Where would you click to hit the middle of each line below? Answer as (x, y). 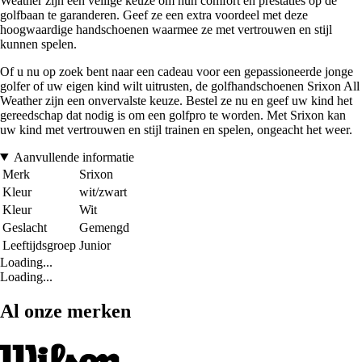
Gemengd (104, 227)
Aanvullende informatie (74, 157)
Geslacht (25, 227)
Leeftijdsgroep (39, 245)
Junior (95, 245)
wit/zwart (103, 192)
